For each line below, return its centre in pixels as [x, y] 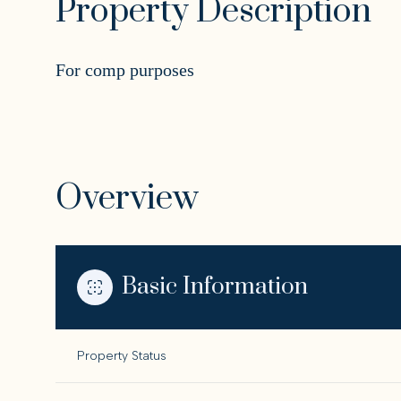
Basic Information [215, 287]
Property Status [122, 356]
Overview [127, 199]
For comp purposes [125, 70]
